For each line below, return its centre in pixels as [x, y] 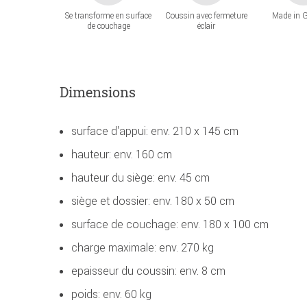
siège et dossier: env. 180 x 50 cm [153, 201]
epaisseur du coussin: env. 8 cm [148, 271]
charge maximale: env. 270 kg [143, 248]
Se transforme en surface [109, 16]
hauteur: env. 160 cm [122, 155]
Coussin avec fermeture [206, 16]
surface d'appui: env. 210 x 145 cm [155, 131]
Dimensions [98, 92]
